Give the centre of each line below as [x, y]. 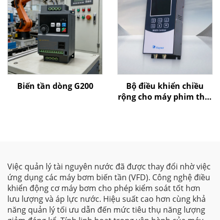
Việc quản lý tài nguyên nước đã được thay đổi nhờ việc [109, 166]
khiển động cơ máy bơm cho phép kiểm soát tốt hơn [104, 188]
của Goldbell [165, 108]
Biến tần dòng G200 [55, 86]
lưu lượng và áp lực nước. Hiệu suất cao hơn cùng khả [107, 199]
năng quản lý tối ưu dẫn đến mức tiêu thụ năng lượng [106, 210]
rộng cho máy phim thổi [165, 97]
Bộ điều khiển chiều [165, 86]
